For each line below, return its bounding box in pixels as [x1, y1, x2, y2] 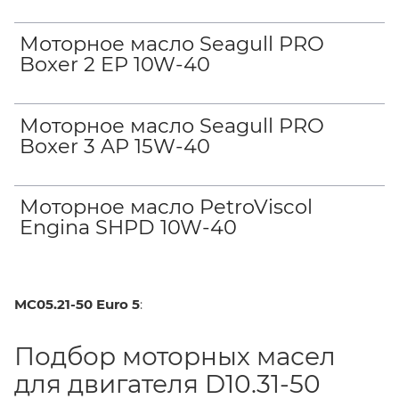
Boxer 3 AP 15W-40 [20, 133, 211, 159]
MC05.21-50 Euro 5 [14, 295, 140, 313]
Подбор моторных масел [14, 340, 336, 371]
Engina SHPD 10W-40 [20, 215, 238, 240]
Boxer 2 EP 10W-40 [20, 52, 211, 77]
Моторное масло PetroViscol [20, 194, 313, 220]
